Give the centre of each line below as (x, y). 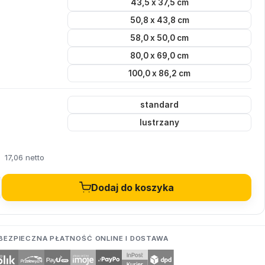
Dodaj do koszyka (132, 188)
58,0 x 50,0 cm (160, 38)
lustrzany (160, 123)
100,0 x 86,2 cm (160, 74)
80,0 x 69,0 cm (160, 56)
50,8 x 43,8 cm (159, 20)
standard (160, 105)
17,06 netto (24, 158)
